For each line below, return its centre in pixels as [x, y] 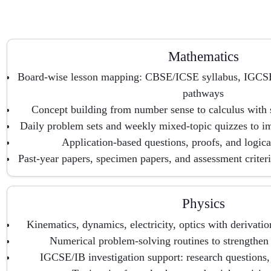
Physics [203, 204]
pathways [203, 93]
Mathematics [203, 56]
